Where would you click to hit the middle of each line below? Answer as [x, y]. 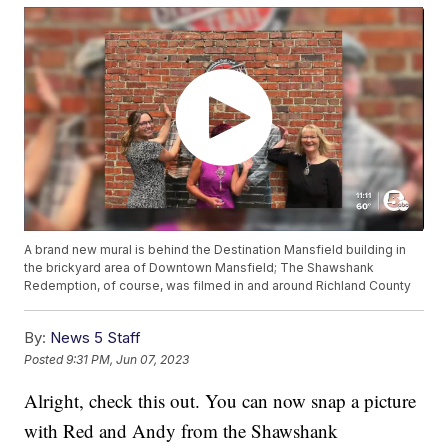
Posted [45, 359]
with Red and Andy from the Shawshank [181, 431]
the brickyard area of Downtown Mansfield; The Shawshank [199, 268]
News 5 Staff [96, 338]
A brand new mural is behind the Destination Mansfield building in [215, 250]
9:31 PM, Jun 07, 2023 [128, 359]
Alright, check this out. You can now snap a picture [220, 401]
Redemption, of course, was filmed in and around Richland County [218, 286]
